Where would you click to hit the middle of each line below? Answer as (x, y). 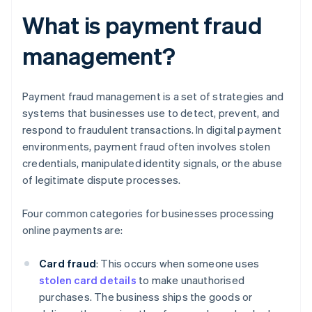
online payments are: (72, 230)
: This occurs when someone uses (178, 264)
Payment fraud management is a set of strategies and (153, 96)
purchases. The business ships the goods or (146, 297)
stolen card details (88, 280)
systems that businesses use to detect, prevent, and (151, 113)
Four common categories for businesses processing (148, 213)
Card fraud (68, 264)
